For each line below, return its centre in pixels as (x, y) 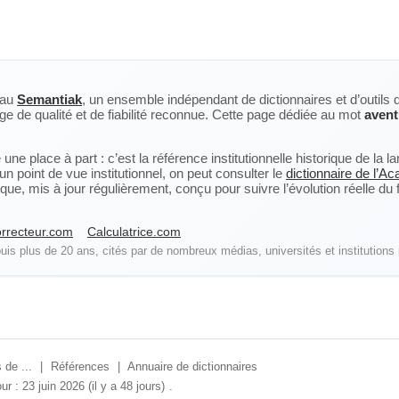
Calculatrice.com (134, 232)
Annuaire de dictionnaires (192, 366)
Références (80, 366)
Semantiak (49, 99)
